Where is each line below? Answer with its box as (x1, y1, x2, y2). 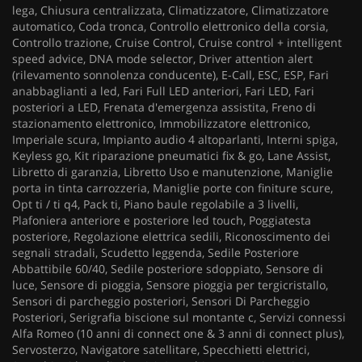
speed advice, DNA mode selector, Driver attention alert (12, 51, 313, 66)
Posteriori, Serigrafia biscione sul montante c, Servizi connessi (12, 309, 346, 325)
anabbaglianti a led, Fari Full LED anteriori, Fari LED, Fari (12, 83, 314, 99)
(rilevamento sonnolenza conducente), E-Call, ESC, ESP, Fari (12, 67, 329, 82)
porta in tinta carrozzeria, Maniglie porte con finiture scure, (12, 180, 333, 196)
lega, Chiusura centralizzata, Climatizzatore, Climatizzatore (12, 2, 329, 18)
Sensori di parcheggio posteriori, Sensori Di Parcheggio (12, 293, 309, 309)
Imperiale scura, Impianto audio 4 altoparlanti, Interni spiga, (12, 132, 338, 147)
